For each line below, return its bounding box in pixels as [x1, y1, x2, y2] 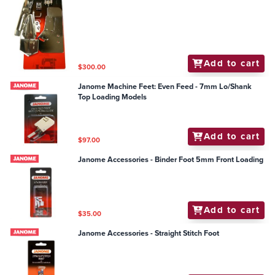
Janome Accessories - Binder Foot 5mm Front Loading [78, 154, 264, 166]
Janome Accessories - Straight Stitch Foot [78, 227, 220, 239]
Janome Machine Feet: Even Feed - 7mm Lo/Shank [78, 80, 252, 92]
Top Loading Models [78, 91, 147, 103]
